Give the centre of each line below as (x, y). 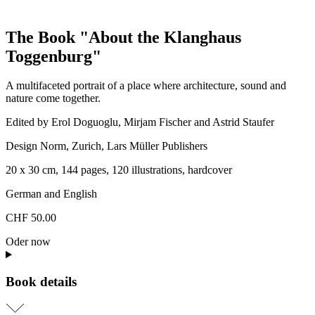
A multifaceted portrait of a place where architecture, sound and (146, 86)
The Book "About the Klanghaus (123, 37)
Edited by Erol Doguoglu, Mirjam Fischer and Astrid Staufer (140, 122)
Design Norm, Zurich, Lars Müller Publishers (107, 146)
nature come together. (53, 98)
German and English (51, 194)
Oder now (28, 242)
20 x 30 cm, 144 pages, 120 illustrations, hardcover (119, 170)
